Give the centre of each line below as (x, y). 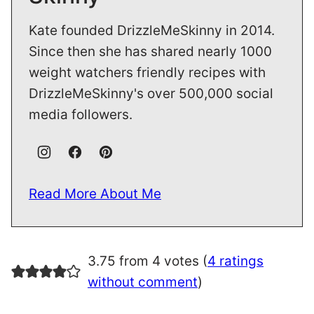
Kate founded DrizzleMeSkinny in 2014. (152, 31)
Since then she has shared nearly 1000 (150, 52)
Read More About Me (95, 194)
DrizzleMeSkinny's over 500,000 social (151, 94)
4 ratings (235, 261)
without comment (142, 282)
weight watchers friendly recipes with (147, 73)
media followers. (81, 115)
